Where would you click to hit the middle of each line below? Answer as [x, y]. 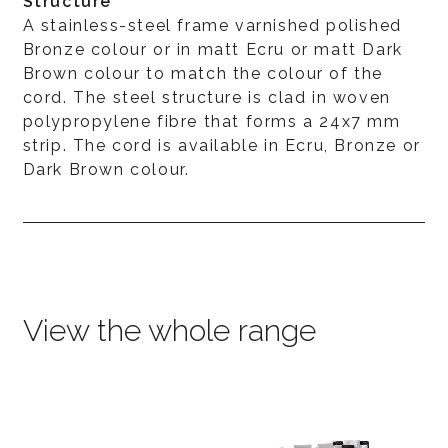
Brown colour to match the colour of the [202, 73]
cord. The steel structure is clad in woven [206, 97]
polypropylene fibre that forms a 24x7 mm [211, 121]
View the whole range [169, 330]
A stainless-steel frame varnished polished [212, 25]
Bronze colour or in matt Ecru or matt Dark [212, 49]
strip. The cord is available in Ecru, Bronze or [221, 145]
